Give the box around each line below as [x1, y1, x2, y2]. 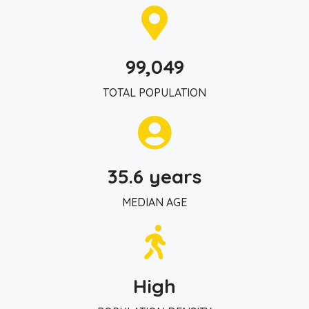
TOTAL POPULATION [103, 86, 206, 99]
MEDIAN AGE [122, 195, 187, 209]
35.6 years [108, 164, 201, 188]
